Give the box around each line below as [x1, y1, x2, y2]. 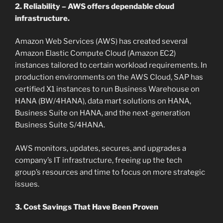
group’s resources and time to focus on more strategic [15, 167, 205, 177]
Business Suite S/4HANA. [15, 120, 105, 130]
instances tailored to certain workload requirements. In [15, 61, 207, 70]
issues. [15, 179, 39, 189]
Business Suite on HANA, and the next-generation [15, 109, 190, 118]
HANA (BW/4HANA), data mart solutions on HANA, [15, 97, 191, 106]
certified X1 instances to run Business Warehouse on [15, 85, 200, 94]
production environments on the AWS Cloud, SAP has [15, 73, 203, 82]
